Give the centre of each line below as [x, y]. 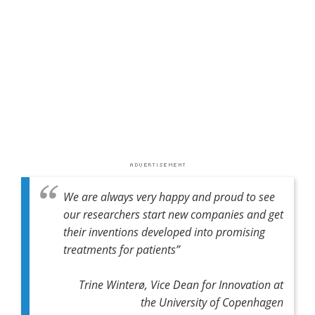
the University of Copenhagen [212, 302]
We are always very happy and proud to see [169, 196]
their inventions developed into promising [164, 231]
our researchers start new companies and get [173, 214]
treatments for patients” [122, 249]
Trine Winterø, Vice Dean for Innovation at [181, 284]
